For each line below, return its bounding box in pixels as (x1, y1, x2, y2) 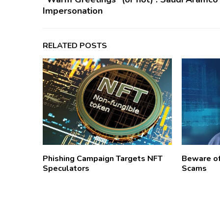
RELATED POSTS (43, 40, 107, 52)
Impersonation (43, 5, 103, 17)
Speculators (43, 163, 89, 174)
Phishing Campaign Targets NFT (43, 153, 163, 164)
